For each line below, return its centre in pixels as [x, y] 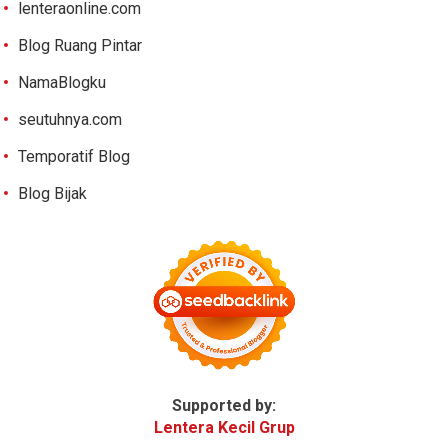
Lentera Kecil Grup [224, 427]
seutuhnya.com [70, 119]
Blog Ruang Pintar [80, 45]
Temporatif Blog [74, 156]
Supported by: [224, 405]
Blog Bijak [53, 193]
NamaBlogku [62, 82]
